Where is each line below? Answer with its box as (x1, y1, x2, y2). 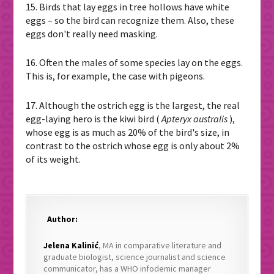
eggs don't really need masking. (26, 27, 158, 40)
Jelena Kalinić (43, 239, 99, 251)
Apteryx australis (161, 112, 228, 125)
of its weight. (26, 152, 81, 165)
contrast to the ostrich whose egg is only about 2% (26, 139, 240, 152)
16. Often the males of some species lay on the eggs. (26, 56, 243, 69)
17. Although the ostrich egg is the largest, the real (26, 98, 240, 111)
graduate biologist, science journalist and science (43, 251, 226, 262)
